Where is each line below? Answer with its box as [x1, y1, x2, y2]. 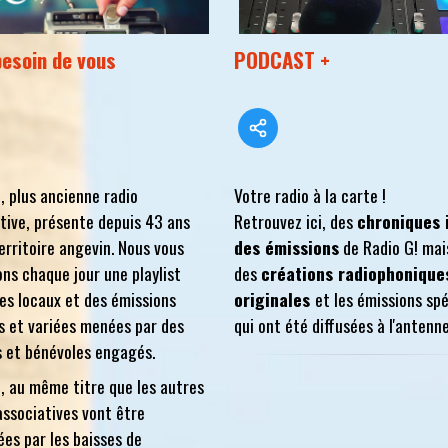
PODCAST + [234, 44, 330, 76]
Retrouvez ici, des [234, 208, 357, 235]
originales [234, 286, 315, 313]
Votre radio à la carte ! [234, 182, 386, 209]
